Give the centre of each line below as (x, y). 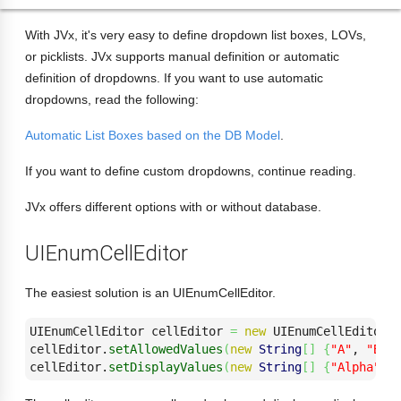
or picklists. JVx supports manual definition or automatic (182, 56)
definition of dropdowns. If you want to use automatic (174, 78)
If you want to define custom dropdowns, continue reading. (191, 171)
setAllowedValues (166, 349)
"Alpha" (355, 367)
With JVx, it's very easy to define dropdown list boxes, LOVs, (196, 35)
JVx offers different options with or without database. (173, 207)
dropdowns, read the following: (112, 99)
